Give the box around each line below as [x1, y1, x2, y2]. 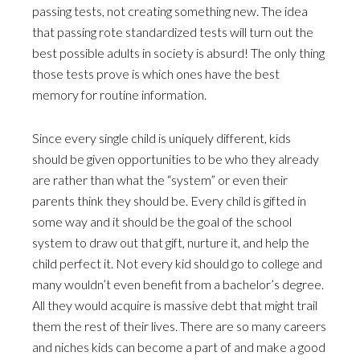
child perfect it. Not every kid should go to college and [32, 256, 322, 271]
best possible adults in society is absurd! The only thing [32, 45, 325, 60]
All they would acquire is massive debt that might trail [32, 297, 317, 313]
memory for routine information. [32, 87, 207, 102]
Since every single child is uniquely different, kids [32, 130, 291, 145]
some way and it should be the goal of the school [32, 214, 292, 229]
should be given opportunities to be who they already [32, 151, 319, 166]
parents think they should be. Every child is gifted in [32, 193, 306, 208]
